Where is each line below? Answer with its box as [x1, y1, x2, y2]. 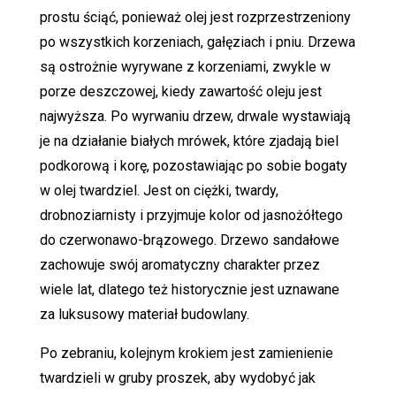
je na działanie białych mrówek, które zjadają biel [39, 132, 339, 149]
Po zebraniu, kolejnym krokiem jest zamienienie [39, 344, 333, 362]
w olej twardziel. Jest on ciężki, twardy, [39, 181, 278, 199]
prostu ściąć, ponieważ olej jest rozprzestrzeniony [39, 8, 351, 26]
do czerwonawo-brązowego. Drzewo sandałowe [39, 231, 339, 248]
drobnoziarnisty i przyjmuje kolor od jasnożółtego [39, 206, 343, 224]
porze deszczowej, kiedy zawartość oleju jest [39, 82, 322, 100]
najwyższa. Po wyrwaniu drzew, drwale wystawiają [39, 107, 351, 125]
